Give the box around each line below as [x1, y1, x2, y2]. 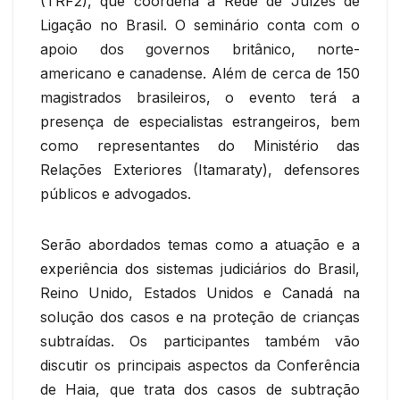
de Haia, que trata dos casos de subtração [40, 379, 360, 398]
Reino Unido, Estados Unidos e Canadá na [40, 283, 360, 302]
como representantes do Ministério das [40, 136, 360, 154]
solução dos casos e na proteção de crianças [40, 307, 360, 326]
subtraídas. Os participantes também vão [40, 331, 360, 350]
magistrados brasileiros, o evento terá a [40, 87, 360, 106]
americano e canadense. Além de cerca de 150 [40, 63, 360, 82]
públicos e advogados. [40, 184, 191, 203]
